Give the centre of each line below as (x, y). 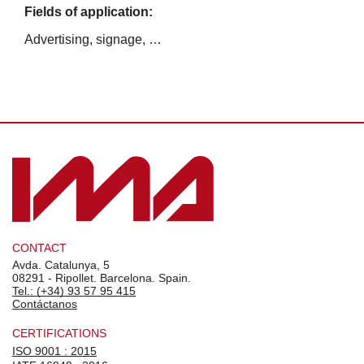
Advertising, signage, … (93, 39)
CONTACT (39, 247)
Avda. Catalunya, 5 (61, 264)
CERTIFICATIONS (59, 333)
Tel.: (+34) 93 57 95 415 (74, 290)
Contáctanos (45, 303)
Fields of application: (89, 11)
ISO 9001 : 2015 (54, 351)
